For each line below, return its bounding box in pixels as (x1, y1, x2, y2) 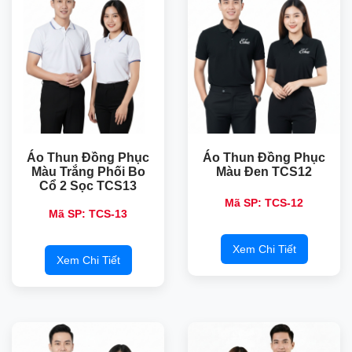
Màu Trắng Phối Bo (31, 165, 145, 179)
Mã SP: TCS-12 (225, 196, 303, 210)
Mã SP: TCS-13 (49, 207, 127, 221)
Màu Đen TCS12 (216, 165, 312, 179)
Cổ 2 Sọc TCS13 (39, 179, 137, 193)
